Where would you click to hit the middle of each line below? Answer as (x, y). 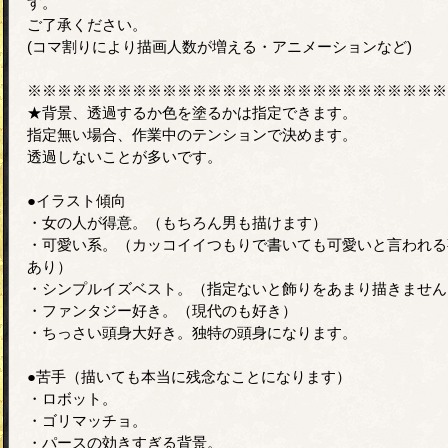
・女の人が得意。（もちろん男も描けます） (177, 222)
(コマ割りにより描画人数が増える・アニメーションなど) (219, 46)
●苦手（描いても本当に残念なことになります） (189, 376)
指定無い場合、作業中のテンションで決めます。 (192, 134)
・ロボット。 (72, 398)
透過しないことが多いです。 (124, 156)
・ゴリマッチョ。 (87, 420)
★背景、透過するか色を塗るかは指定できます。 (192, 112)
